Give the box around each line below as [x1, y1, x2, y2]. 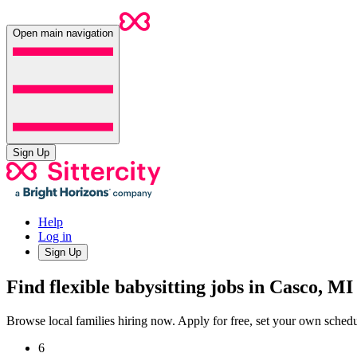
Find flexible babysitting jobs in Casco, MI [6, 276, 353, 297]
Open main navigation [13, 27, 113, 39]
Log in [38, 229, 72, 243]
